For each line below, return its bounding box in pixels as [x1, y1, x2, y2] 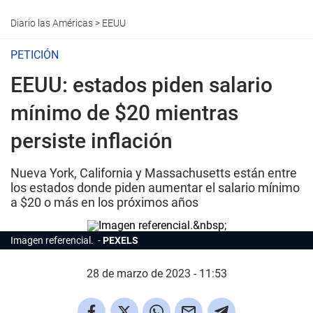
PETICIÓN [10, 48, 59, 61]
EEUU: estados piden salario [10, 73, 272, 97]
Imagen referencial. [10, 235, 96, 246]
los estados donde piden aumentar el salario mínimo [10, 180, 300, 195]
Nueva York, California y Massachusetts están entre [10, 166, 297, 180]
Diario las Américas [10, 17, 93, 29]
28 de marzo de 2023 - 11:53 [86, 267, 227, 280]
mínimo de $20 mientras [10, 101, 238, 125]
